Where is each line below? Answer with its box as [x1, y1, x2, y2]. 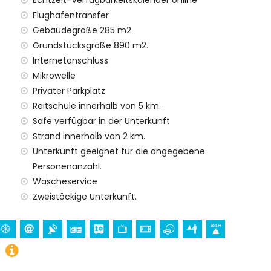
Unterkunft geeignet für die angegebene [33, 145, 205, 157]
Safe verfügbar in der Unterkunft [33, 115, 170, 127]
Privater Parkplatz [33, 85, 105, 97]
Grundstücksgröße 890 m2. [33, 39, 148, 51]
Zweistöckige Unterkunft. [33, 191, 137, 203]
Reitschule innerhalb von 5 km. [33, 100, 161, 112]
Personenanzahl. [33, 160, 102, 172]
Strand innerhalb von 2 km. [33, 130, 145, 142]
